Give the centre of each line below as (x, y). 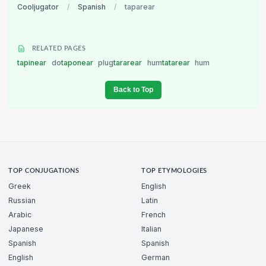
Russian (22, 201)
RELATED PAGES (58, 48)
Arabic (20, 215)
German (156, 258)
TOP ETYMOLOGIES (174, 171)
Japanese (26, 229)
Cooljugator (38, 7)
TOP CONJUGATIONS (44, 171)
